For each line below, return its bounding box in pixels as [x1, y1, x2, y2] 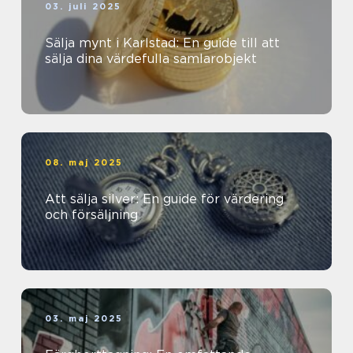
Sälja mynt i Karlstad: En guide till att [45, 35, 280, 51]
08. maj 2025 [45, 157, 124, 169]
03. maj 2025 [45, 313, 124, 325]
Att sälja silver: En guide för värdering [45, 191, 284, 207]
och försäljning [45, 207, 138, 223]
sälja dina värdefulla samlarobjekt [45, 51, 257, 67]
